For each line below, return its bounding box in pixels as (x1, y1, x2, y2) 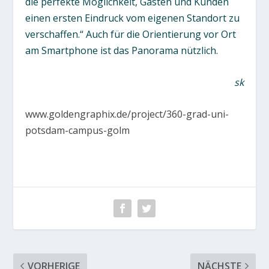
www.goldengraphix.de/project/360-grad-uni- (25, 107, 229, 121)
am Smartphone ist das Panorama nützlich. (25, 44, 219, 58)
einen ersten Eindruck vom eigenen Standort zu (25, 11, 240, 25)
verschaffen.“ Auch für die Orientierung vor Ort (25, 28, 237, 41)
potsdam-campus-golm (25, 123, 130, 137)
